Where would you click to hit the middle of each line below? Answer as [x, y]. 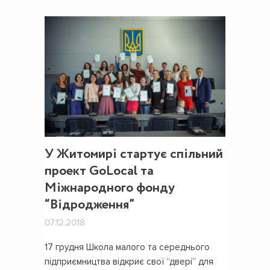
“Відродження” [89, 205]
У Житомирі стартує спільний [134, 155]
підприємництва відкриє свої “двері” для [129, 262]
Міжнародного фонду [110, 188]
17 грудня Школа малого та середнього [127, 247]
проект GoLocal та [99, 171]
